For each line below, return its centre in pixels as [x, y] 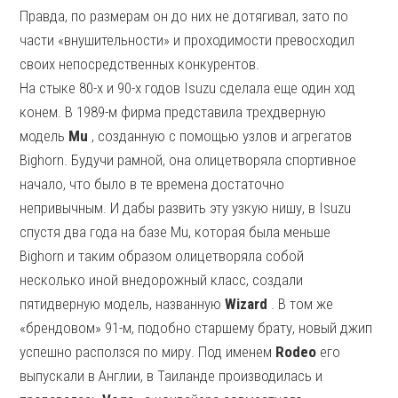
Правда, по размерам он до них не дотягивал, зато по [184, 16]
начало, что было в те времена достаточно [152, 184]
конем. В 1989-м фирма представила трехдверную [173, 112]
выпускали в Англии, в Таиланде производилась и [171, 376]
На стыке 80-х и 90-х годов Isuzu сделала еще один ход [188, 88]
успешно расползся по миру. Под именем [148, 352]
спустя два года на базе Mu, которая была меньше [175, 232]
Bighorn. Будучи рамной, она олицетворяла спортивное [188, 160]
